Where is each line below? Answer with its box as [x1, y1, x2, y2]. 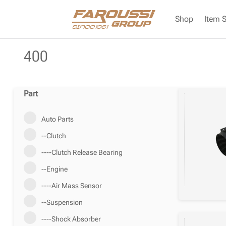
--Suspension [41, 198, 83, 206]
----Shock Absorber [41, 214, 101, 223]
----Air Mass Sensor [41, 181, 102, 190]
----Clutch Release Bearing [41, 148, 123, 156]
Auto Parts [41, 115, 74, 123]
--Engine [41, 164, 68, 173]
